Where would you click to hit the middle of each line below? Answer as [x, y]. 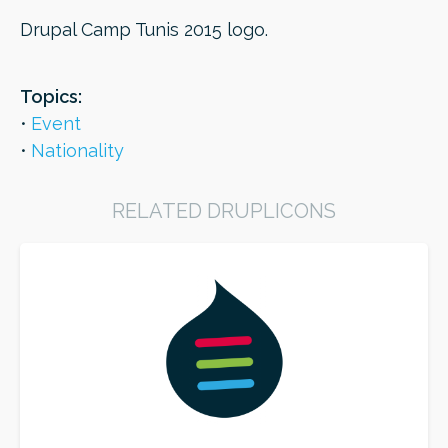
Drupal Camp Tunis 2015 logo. [144, 29]
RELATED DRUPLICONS [224, 211]
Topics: [51, 96]
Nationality [77, 150]
